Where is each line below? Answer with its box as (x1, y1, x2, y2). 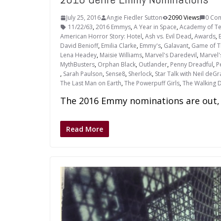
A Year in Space (134, 23, 177, 32)
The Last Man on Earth (60, 79, 121, 88)
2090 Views (168, 13, 199, 22)
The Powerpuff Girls (124, 79, 180, 88)
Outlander (139, 60, 167, 69)
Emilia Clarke (101, 41, 137, 50)
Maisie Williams (100, 51, 142, 60)
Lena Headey (60, 51, 97, 60)
